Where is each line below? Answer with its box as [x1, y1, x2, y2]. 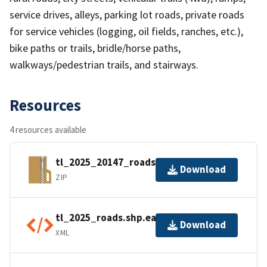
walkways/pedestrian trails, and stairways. [10, 57, 198, 72]
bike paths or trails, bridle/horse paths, [10, 41, 181, 55]
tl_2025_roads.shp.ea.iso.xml [55, 211, 193, 225]
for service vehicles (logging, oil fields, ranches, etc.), [10, 24, 243, 38]
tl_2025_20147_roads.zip [55, 156, 173, 169]
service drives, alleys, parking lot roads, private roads [10, 7, 244, 21]
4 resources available [10, 123, 86, 135]
